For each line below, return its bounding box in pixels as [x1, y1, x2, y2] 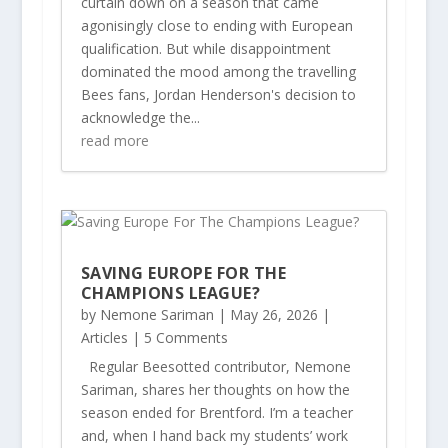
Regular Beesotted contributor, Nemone [80, 356, 351, 376]
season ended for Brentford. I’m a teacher [80, 402, 353, 422]
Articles [80, 327, 128, 347]
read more [80, 130, 149, 150]
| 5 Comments [127, 327, 228, 347]
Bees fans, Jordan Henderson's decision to [80, 84, 356, 104]
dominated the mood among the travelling [80, 61, 356, 81]
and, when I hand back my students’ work [80, 425, 348, 445]
